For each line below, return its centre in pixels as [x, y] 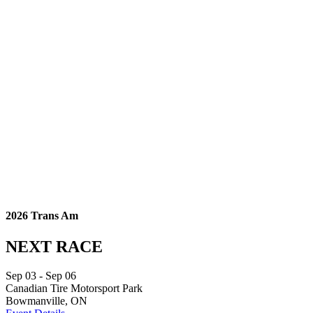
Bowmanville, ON [46, 301]
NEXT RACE [54, 246]
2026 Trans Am [42, 216]
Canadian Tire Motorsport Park [74, 289]
